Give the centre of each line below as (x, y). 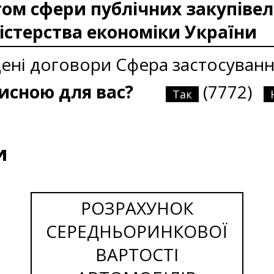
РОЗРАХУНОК (137, 208)
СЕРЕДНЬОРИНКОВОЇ (137, 231)
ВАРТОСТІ (137, 254)
